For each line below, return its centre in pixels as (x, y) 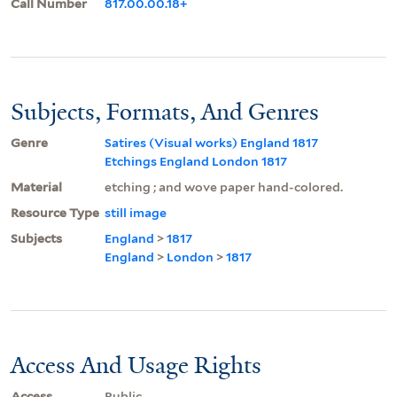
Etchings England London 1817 (196, 161)
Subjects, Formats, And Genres (165, 111)
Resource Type (55, 212)
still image (136, 212)
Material (36, 187)
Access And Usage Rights (136, 365)
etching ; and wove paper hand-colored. (224, 187)
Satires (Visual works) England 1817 (211, 142)
